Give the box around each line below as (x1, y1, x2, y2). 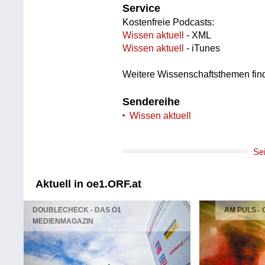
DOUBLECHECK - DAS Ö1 (33, 206, 122, 215)
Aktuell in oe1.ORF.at (35, 178, 142, 190)
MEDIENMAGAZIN (33, 217, 94, 226)
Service (122, 2, 161, 15)
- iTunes (184, 43, 221, 54)
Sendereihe (122, 95, 180, 108)
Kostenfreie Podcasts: (122, 17, 215, 28)
